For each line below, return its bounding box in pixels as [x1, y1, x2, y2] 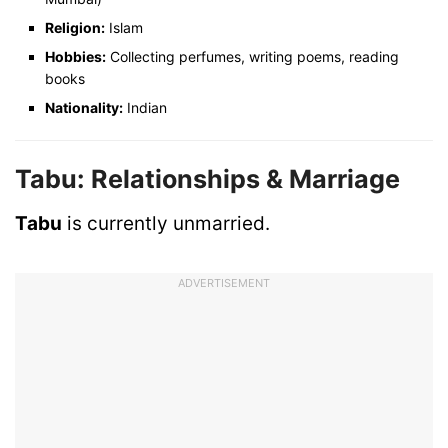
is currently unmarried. [62, 211, 270, 235]
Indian [123, 99, 167, 117]
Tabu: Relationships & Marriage [15, 164, 400, 195]
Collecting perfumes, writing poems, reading [106, 48, 399, 66]
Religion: [45, 19, 105, 37]
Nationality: [45, 99, 123, 117]
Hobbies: [45, 48, 106, 66]
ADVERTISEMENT [178, 275, 270, 290]
